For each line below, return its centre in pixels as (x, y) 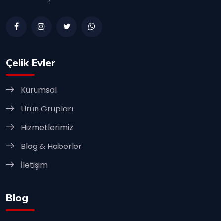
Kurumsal (39, 90)
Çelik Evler (31, 63)
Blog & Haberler (51, 147)
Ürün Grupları (47, 109)
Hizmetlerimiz (47, 128)
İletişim (34, 165)
